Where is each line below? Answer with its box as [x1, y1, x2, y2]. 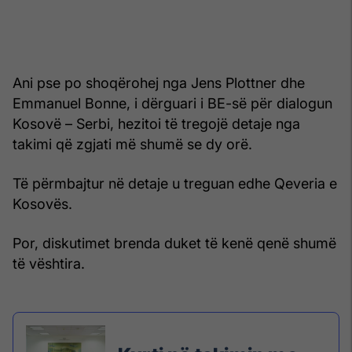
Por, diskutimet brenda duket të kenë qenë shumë [13, 234, 336, 251]
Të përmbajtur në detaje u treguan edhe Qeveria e [13, 174, 337, 192]
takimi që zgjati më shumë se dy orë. [13, 135, 252, 152]
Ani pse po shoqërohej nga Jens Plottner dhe [13, 74, 305, 91]
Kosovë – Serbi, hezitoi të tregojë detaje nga [13, 115, 300, 132]
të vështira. [13, 255, 85, 272]
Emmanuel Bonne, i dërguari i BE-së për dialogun [13, 94, 332, 112]
